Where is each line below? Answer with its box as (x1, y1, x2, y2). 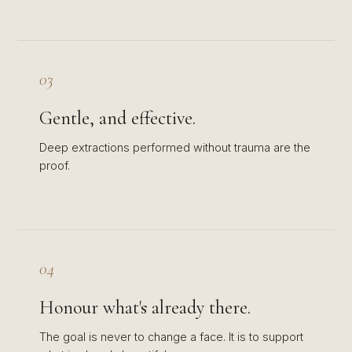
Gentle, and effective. (39, 107, 196, 130)
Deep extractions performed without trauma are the (39, 141, 310, 154)
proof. (39, 159, 70, 172)
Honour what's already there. (39, 296, 251, 319)
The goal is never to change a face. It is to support (39, 330, 303, 343)
